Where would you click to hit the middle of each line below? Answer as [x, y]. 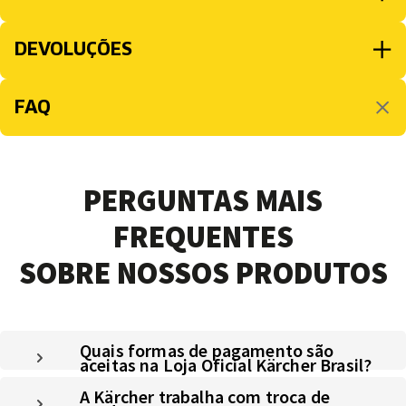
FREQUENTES [203, 236]
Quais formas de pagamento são [207, 350]
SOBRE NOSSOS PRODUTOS [203, 272]
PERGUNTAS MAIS [203, 200]
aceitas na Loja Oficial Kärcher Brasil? [226, 364]
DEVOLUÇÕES [73, 49]
